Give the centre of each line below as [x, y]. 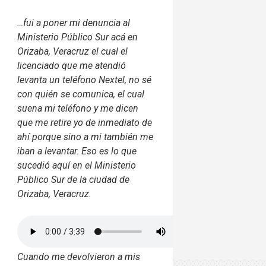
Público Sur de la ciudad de [74, 180]
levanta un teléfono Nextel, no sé [85, 80]
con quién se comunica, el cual [81, 94]
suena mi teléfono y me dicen [78, 109]
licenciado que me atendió [72, 66]
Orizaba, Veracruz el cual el [73, 52]
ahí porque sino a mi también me [85, 137]
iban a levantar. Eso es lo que [77, 151]
